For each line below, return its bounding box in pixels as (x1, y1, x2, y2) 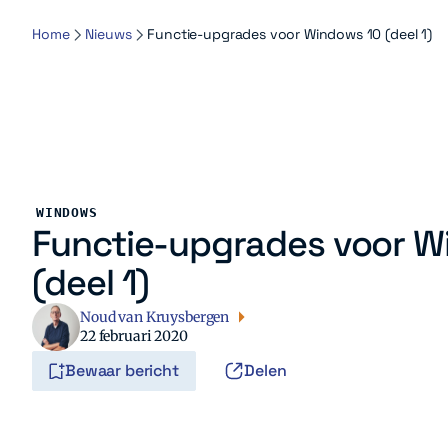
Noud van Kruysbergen (80, 307, 230, 326)
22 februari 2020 (80, 326, 188, 345)
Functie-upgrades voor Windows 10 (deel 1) (147, 25, 432, 43)
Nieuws (85, 25, 132, 43)
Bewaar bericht (65, 359, 179, 381)
